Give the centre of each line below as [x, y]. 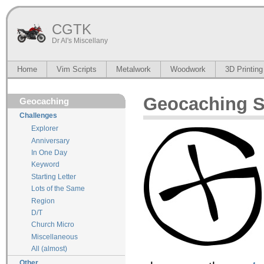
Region [43, 201]
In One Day [49, 153]
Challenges [38, 116]
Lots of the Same [58, 189]
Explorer [45, 129]
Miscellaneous [55, 237]
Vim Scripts [77, 69]
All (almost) [49, 249]
